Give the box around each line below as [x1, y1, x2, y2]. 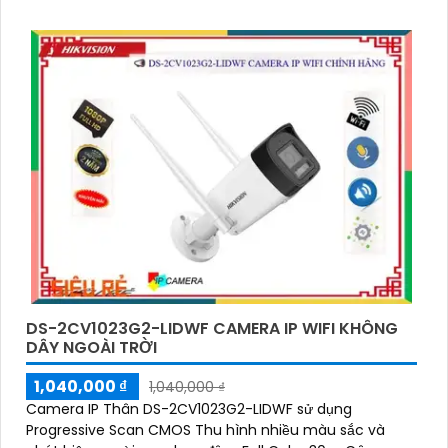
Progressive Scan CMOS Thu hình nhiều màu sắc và [26, 420, 385, 441]
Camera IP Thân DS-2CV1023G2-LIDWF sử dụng [26, 399, 352, 420]
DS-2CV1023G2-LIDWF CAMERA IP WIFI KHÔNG [26, 317, 398, 341]
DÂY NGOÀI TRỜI [26, 336, 157, 360]
